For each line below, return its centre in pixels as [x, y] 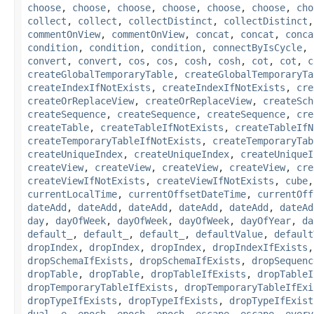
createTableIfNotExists [162, 127]
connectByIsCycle [257, 47]
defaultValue [229, 234]
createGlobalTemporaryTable [100, 74]
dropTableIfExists [198, 274]
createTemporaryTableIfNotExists [114, 141]
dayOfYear [266, 220]
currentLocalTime [72, 194]
